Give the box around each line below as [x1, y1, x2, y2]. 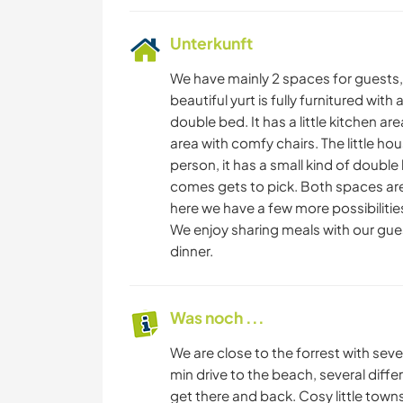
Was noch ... [170, 308, 264, 328]
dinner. [170, 242, 213, 260]
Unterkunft [170, 33, 253, 54]
